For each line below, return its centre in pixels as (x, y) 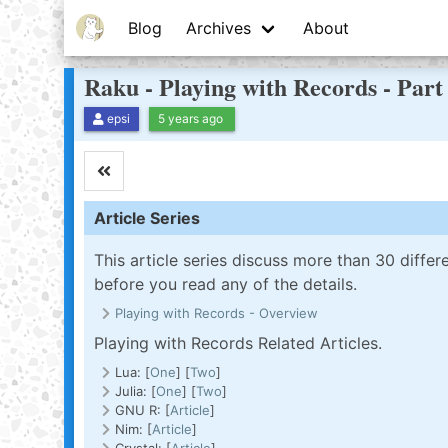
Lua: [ (132, 372)
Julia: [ (135, 391)
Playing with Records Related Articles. (238, 343)
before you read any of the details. (225, 284)
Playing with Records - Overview (216, 313)
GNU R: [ (142, 410)
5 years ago (190, 118)
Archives (218, 28)
